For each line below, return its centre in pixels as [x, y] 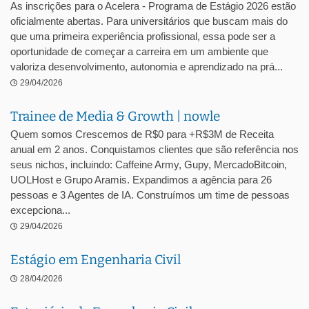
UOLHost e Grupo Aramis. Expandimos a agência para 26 [141, 180]
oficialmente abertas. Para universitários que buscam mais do [149, 21]
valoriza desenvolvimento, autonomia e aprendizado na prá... [147, 67]
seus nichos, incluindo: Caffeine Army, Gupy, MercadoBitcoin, [149, 165]
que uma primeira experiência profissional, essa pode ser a [143, 36]
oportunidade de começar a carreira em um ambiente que [139, 51]
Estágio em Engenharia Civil [96, 260]
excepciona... [40, 210]
